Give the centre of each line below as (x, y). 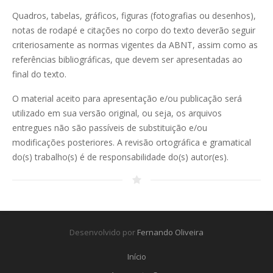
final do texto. (39, 74)
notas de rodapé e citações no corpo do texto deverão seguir (134, 30)
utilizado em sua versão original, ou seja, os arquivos (117, 113)
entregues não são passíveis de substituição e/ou (110, 128)
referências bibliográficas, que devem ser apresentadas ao (127, 59)
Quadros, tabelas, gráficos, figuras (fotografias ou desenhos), (134, 16)
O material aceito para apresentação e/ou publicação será (127, 98)
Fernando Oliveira (170, 232)
